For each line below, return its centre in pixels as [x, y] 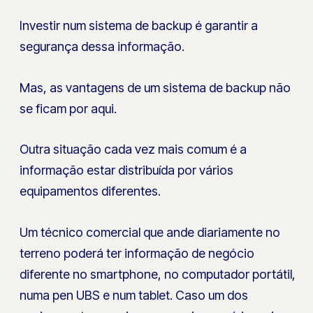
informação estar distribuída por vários [127, 170]
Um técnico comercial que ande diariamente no [150, 233]
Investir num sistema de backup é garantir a [139, 25]
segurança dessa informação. [102, 46]
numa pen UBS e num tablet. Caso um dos [134, 296]
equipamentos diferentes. [90, 191]
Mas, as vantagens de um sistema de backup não [155, 87]
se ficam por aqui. [68, 108]
